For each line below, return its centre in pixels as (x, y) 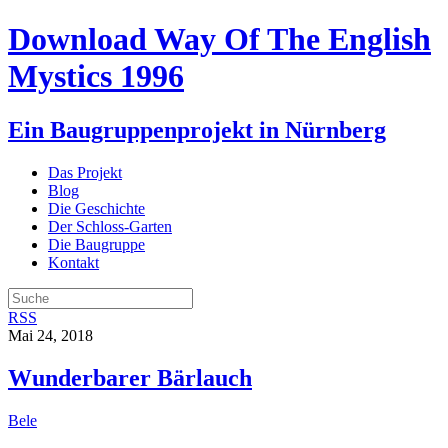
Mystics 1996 (96, 76)
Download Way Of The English (219, 39)
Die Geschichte (96, 208)
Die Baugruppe (96, 244)
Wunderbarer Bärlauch (130, 377)
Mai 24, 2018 (50, 335)
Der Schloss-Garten (110, 226)
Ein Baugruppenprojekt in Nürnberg (197, 129)
